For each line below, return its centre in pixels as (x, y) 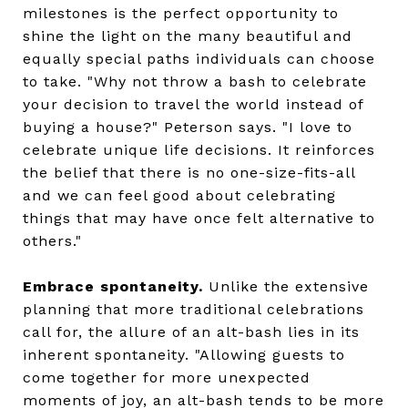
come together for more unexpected (167, 377)
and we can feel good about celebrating (179, 195)
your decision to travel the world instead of (193, 104)
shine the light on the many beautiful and (188, 36)
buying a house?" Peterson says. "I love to (188, 127)
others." (52, 240)
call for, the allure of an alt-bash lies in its (191, 331)
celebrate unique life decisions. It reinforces (199, 149)
